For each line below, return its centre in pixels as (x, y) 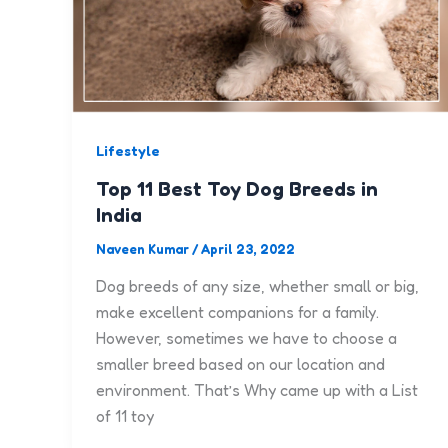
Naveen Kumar (144, 248)
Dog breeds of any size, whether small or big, (257, 286)
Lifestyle (128, 150)
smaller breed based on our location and (240, 364)
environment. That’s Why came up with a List (257, 390)
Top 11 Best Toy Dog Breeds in (237, 188)
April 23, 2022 (248, 248)
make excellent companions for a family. (237, 312)
